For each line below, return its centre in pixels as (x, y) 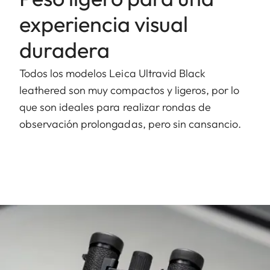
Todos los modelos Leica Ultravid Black (112, 73)
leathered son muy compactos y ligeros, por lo (130, 90)
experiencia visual (104, 24)
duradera (64, 49)
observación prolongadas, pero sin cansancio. (130, 124)
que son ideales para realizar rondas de (115, 107)
